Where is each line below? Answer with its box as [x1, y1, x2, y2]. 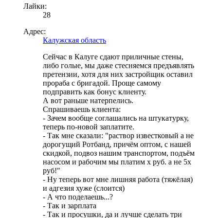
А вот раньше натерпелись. [43, 96, 133, 105]
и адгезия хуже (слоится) [43, 184, 125, 193]
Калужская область [43, 36, 106, 45]
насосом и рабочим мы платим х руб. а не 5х [43, 158, 191, 166]
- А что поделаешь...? [43, 193, 113, 201]
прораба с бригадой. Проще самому [43, 79, 161, 88]
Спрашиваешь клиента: [43, 105, 121, 114]
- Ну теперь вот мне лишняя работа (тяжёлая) [43, 175, 193, 184]
